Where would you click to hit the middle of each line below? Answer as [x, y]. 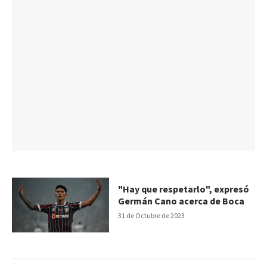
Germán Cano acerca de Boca [181, 202]
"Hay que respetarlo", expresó [184, 190]
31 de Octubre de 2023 [152, 216]
